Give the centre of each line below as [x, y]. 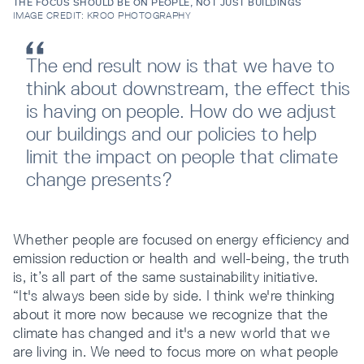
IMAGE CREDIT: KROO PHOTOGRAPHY [102, 15]
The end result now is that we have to [180, 66]
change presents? [99, 180]
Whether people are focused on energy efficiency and [182, 240]
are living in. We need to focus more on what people [176, 352]
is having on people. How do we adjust [181, 111]
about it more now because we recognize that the [171, 314]
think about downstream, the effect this [188, 89]
